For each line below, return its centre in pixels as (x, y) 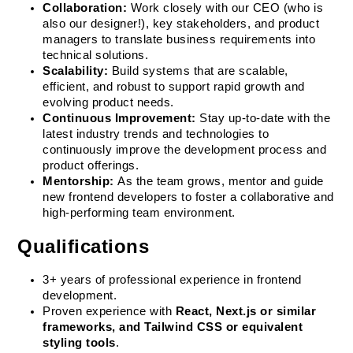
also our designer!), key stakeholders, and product (181, 24)
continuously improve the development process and (185, 150)
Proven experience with (109, 311)
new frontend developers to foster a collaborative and (188, 197)
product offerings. (91, 165)
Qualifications (84, 246)
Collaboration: (85, 8)
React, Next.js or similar (246, 311)
